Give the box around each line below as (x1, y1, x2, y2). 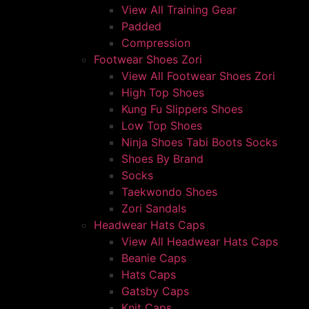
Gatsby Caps (121, 284, 189, 298)
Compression (121, 36, 190, 50)
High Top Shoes (121, 86, 204, 99)
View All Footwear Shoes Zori (121, 69, 275, 83)
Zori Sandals (121, 201, 186, 215)
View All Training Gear (121, 3, 237, 17)
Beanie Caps (121, 251, 186, 265)
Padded (121, 19, 161, 33)
